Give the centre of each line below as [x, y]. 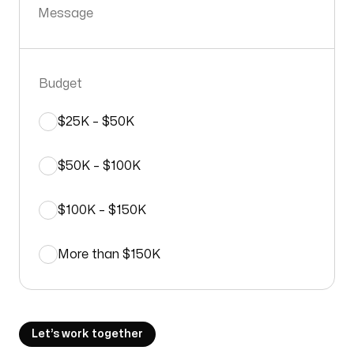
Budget [60, 84]
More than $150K [109, 254]
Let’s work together [87, 334]
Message [66, 13]
